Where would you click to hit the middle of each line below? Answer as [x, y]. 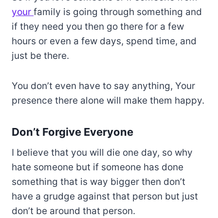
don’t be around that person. [73, 211]
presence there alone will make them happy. [108, 101]
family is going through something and [118, 12]
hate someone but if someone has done [98, 167]
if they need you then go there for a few [98, 27]
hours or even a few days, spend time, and [104, 41]
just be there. [40, 56]
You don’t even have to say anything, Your [103, 86]
